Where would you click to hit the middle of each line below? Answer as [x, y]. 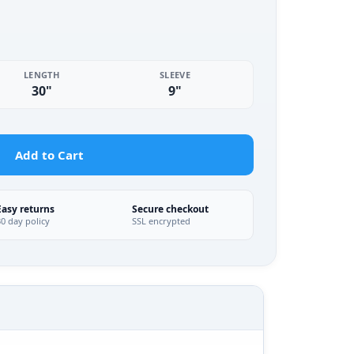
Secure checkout [170, 209]
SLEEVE [175, 75]
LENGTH [41, 75]
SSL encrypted [161, 221]
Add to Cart [49, 155]
